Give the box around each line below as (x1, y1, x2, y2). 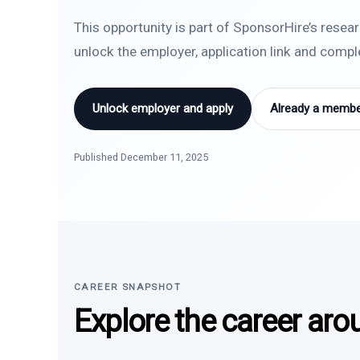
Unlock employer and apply (92, 101, 233, 116)
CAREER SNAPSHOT (74, 281, 182, 292)
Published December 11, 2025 (74, 151, 208, 163)
